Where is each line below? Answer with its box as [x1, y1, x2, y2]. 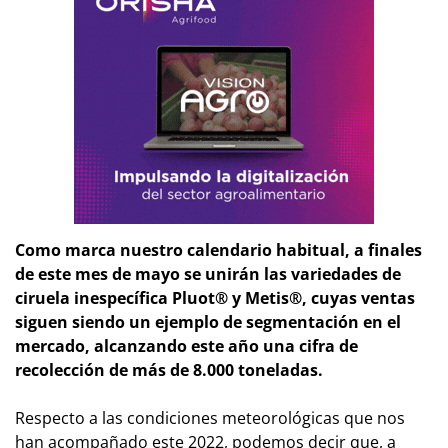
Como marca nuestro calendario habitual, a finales [15, 238, 422, 261]
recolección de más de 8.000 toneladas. [15, 358, 323, 381]
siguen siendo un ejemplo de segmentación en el [15, 310, 401, 333]
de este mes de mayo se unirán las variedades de [15, 262, 401, 285]
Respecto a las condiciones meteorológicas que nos [15, 406, 405, 429]
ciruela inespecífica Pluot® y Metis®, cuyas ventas [15, 286, 415, 309]
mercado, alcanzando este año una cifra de [15, 334, 358, 357]
